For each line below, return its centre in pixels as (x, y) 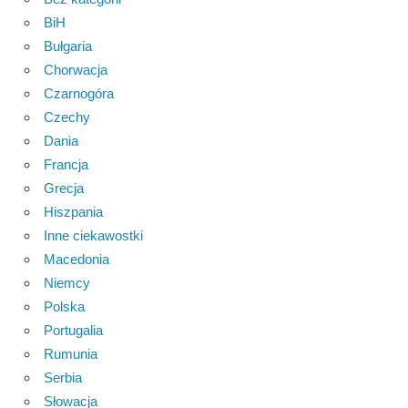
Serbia (63, 378)
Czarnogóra (79, 94)
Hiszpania (73, 212)
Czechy (67, 117)
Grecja (64, 189)
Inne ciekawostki (93, 236)
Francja (66, 165)
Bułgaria (68, 46)
